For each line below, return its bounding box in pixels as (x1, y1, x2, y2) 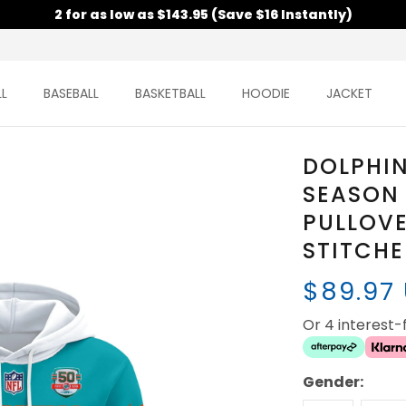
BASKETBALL (135, 84, 207, 103)
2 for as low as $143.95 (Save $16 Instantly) (53, 5, 353, 24)
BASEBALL (43, 84, 100, 103)
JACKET (326, 84, 373, 103)
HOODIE (242, 84, 291, 103)
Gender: (302, 372, 363, 393)
